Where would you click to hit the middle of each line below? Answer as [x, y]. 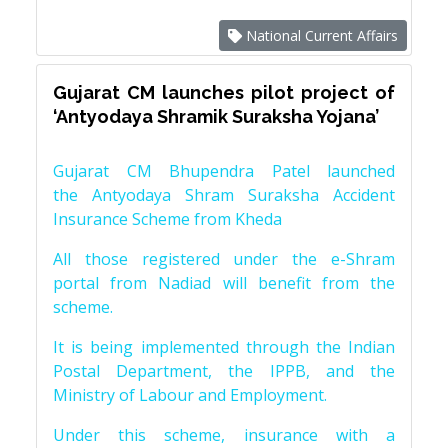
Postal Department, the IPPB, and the [224, 371]
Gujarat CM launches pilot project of [224, 93]
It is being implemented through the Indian [224, 347]
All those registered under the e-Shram [224, 259]
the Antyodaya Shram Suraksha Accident [224, 195]
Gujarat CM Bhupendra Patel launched [224, 171]
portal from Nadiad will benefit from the [224, 283]
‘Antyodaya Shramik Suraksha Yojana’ [216, 117]
